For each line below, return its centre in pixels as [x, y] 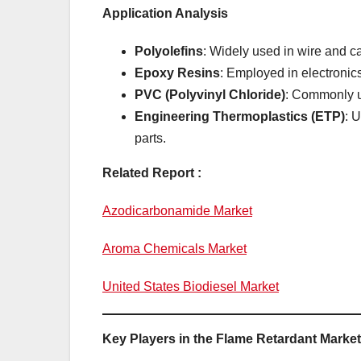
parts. [150, 138]
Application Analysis [165, 13]
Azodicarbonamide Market [177, 210]
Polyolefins [169, 51]
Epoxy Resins [177, 73]
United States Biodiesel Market [191, 286]
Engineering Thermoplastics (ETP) [240, 116]
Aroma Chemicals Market [174, 248]
